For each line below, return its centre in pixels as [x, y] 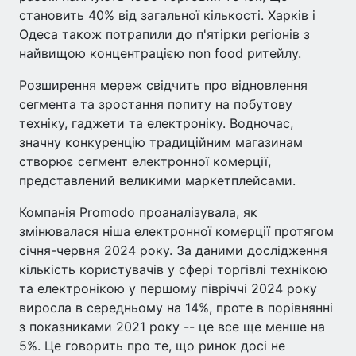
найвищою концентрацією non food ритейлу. [160, 53]
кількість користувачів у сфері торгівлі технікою [173, 269]
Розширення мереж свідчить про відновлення [163, 85]
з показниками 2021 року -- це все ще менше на [172, 327]
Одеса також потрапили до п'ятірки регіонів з [164, 34]
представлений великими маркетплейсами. [157, 180]
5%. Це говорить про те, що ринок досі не [152, 346]
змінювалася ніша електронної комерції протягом [176, 231]
